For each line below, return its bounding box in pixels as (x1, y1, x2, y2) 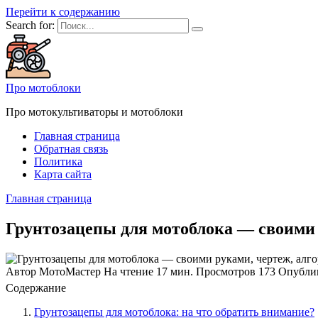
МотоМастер (36, 265, 101, 278)
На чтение (104, 265, 153, 278)
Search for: (6, 19, 55, 31)
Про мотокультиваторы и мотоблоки (6, 106, 183, 118)
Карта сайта (34, 168, 92, 180)
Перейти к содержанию (6, 6, 120, 18)
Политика (34, 155, 82, 168)
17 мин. (153, 265, 193, 278)
